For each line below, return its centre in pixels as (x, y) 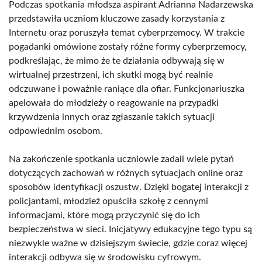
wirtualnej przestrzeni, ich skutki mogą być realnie (111, 75)
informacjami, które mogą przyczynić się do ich (104, 215)
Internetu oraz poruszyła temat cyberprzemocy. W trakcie (127, 33)
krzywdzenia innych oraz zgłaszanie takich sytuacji (112, 117)
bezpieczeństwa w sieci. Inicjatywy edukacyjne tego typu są (130, 229)
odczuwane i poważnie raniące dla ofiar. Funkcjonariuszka (127, 89)
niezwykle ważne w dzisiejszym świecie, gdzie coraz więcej (128, 243)
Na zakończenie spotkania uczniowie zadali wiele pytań (121, 159)
